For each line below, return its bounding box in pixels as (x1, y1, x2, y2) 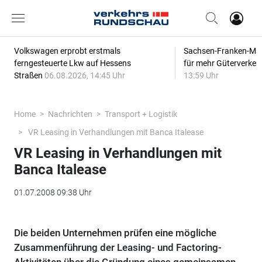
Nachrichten (47, 109, 92, 119)
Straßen (13, 71, 44, 80)
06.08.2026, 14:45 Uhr (44, 71, 125, 80)
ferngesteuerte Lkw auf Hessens (13, 58, 131, 68)
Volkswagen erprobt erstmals (13, 46, 120, 56)
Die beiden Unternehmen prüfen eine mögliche (13, 227, 216, 239)
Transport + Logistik (104, 109, 177, 119)
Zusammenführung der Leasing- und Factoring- (13, 242, 222, 253)
